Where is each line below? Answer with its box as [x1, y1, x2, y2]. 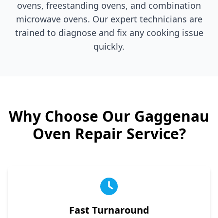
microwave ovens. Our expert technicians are [16, 13, 202, 25]
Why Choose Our [9, 106, 134, 126]
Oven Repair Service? [32, 123, 186, 144]
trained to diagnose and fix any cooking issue [15, 26, 203, 38]
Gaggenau [134, 106, 209, 126]
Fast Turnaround [69, 203, 149, 217]
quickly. [93, 40, 125, 52]
